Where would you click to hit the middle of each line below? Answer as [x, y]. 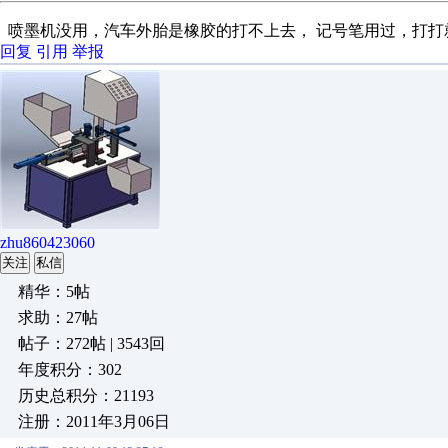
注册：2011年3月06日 [94, 421]
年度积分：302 [70, 369]
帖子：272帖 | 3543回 [91, 343]
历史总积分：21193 [86, 395]
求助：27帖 [58, 317]
